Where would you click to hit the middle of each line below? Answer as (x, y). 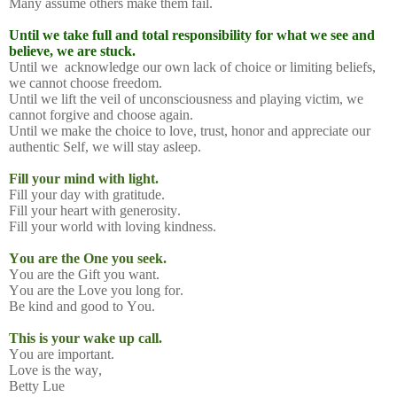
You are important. (62, 354)
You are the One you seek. (88, 258)
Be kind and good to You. (82, 306)
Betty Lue (37, 385)
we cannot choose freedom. (86, 82)
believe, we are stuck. (72, 51)
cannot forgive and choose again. (101, 114)
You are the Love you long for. (96, 290)
